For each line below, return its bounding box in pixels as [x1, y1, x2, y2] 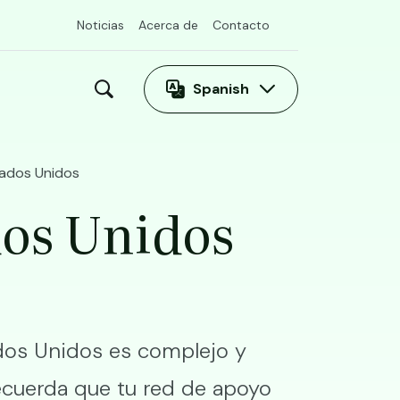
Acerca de [138, 17, 198, 33]
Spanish [193, 79, 249, 98]
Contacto [212, 17, 270, 33]
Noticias [77, 17, 124, 33]
